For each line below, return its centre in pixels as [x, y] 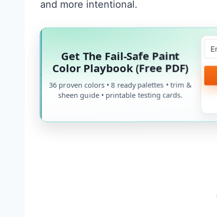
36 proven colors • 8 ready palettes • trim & [120, 84]
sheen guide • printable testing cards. [120, 94]
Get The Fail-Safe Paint [120, 55]
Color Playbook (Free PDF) [120, 68]
